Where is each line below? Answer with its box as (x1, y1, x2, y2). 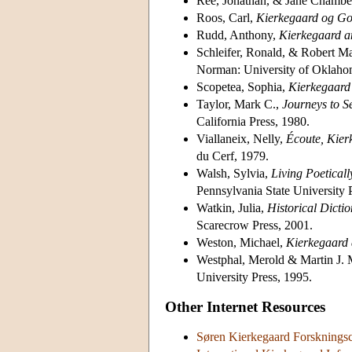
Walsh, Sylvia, (196, 166, 271, 180)
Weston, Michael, (196, 235, 286, 249)
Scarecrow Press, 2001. (196, 218, 313, 232)
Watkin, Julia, (196, 200, 267, 214)
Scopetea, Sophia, (196, 79, 288, 93)
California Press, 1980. (196, 114, 310, 128)
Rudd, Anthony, (196, 27, 279, 42)
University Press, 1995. (196, 269, 312, 284)
